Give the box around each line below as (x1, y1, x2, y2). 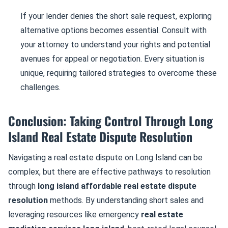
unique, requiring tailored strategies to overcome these (20, 68, 217, 78)
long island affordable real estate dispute (38, 181, 196, 191)
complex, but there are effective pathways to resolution (8, 167, 211, 177)
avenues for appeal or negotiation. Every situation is (20, 54, 205, 64)
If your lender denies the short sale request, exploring (20, 11, 212, 21)
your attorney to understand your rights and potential (20, 40, 210, 49)
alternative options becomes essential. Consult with (20, 25, 207, 35)
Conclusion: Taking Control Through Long (8, 111, 213, 130)
